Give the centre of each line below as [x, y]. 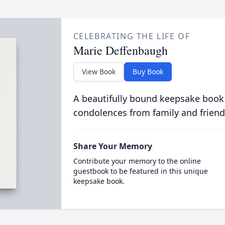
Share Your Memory [113, 146]
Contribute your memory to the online [137, 161]
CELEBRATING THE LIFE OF [132, 36]
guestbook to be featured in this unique [140, 171]
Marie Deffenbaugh [120, 50]
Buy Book [148, 72]
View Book [98, 72]
